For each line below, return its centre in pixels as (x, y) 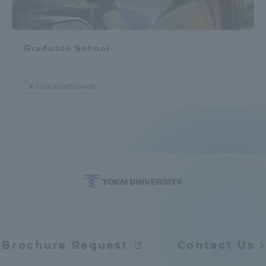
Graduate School (67, 48)
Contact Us (216, 246)
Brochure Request (65, 246)
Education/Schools (66, 87)
